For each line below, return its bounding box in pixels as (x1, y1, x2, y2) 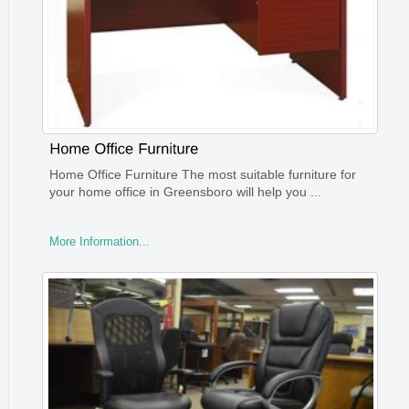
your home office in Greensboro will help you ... (48, 184, 321, 199)
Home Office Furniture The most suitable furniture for (48, 166, 356, 182)
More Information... (48, 234, 150, 248)
